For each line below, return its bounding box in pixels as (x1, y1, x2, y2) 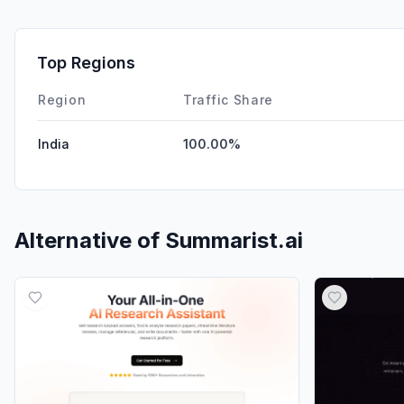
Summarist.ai (165, 226, 303, 253)
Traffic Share (183, 91, 274, 107)
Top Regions (37, 52, 135, 72)
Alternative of (14, 226, 165, 253)
